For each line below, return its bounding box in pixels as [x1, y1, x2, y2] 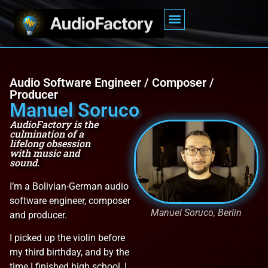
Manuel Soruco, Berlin [151, 206, 242, 218]
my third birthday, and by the [10, 246, 129, 258]
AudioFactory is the [10, 118, 98, 130]
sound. [10, 156, 39, 169]
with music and [10, 147, 80, 159]
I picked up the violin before [10, 232, 125, 244]
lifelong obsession [10, 137, 90, 150]
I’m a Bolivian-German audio [10, 181, 129, 192]
